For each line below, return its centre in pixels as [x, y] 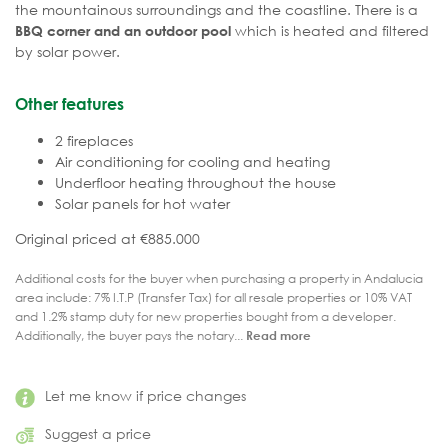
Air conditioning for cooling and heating [192, 162]
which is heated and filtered [330, 31]
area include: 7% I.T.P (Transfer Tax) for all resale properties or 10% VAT [213, 298]
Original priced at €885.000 [107, 239]
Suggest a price [98, 433]
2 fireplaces [94, 141]
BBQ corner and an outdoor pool [123, 31]
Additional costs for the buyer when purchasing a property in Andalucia [219, 279]
